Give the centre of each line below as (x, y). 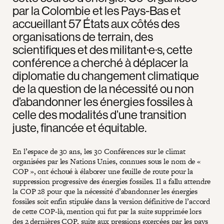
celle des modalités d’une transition (99, 114)
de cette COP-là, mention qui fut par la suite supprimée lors (107, 211)
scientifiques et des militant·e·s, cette (102, 49)
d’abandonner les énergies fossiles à (102, 101)
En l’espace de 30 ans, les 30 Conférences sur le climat (99, 151)
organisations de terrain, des (83, 36)
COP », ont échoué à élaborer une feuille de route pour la (103, 171)
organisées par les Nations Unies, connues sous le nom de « (108, 161)
